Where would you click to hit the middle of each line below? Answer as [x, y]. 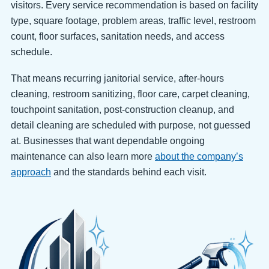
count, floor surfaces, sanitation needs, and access [118, 36]
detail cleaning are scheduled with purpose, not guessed [131, 125]
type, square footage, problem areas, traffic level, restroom [133, 20]
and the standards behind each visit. [129, 172]
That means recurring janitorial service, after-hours [117, 78]
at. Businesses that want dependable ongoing [108, 141]
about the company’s [199, 156]
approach [31, 172]
